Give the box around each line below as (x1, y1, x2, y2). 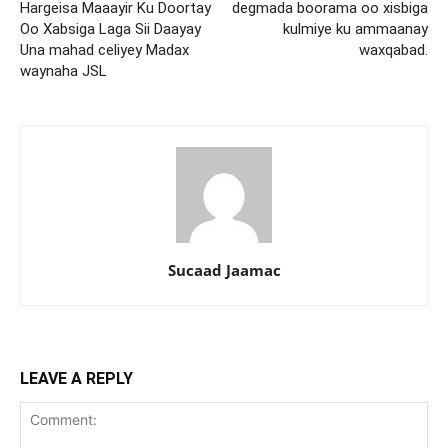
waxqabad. (359, 40, 428, 59)
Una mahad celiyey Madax (20, 40, 189, 59)
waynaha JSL (20, 61, 107, 80)
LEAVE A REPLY (20, 368, 133, 388)
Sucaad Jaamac (167, 259, 281, 280)
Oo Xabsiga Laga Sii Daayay (20, 19, 201, 38)
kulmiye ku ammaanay (283, 19, 428, 38)
